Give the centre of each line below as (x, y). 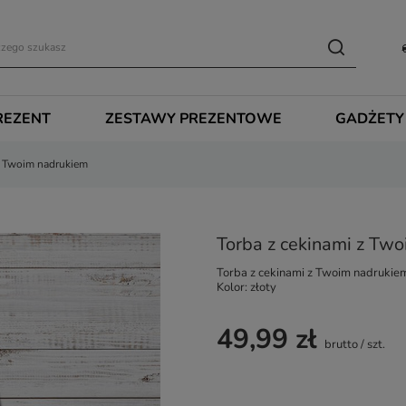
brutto (340, 344)
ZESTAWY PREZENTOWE (193, 119)
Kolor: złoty (246, 287)
